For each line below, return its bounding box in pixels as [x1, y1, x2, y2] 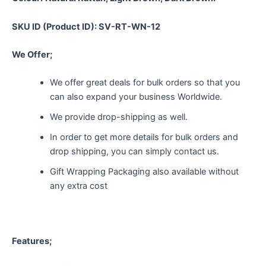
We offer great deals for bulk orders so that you [49, 77, 240, 88]
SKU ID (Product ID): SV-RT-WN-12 [12, 21, 160, 32]
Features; [12, 236, 52, 247]
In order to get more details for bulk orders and [49, 132, 238, 143]
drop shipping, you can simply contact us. [49, 146, 219, 157]
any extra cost [49, 180, 107, 192]
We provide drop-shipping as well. [49, 112, 188, 123]
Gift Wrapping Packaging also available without [49, 166, 239, 178]
